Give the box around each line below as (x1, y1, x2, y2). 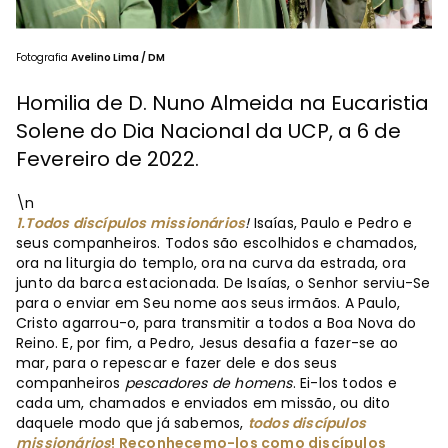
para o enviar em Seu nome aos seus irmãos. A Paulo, (16, 292, 401, 313)
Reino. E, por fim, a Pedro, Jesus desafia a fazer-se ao (16, 332, 399, 353)
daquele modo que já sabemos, (16, 412, 248, 433)
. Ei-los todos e (292, 372, 397, 393)
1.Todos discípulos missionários (16, 212, 246, 233)
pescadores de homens (124, 372, 293, 393)
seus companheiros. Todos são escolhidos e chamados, (16, 232, 418, 253)
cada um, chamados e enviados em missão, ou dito (16, 392, 391, 413)
